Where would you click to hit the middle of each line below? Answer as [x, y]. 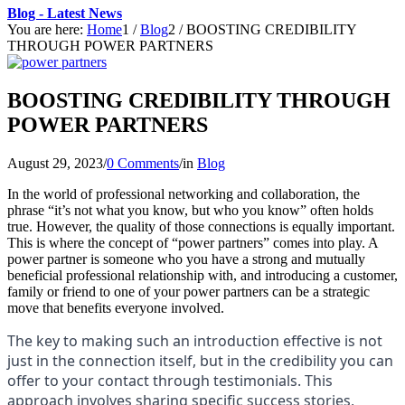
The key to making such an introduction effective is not [195, 340]
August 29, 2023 [55, 163]
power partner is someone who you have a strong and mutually [186, 259]
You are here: [45, 29]
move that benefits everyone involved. [116, 307]
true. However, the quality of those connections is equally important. [201, 226]
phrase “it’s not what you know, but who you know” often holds [190, 210]
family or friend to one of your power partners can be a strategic [188, 291]
